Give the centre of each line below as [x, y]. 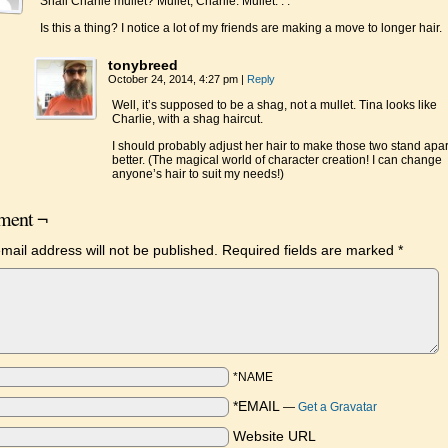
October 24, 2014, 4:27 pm [174, 79]
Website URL [274, 436]
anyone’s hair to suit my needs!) [198, 174]
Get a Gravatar [337, 407]
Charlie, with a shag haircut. [187, 119]
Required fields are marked [310, 250]
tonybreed [143, 65]
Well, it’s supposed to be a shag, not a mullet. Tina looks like [274, 105]
